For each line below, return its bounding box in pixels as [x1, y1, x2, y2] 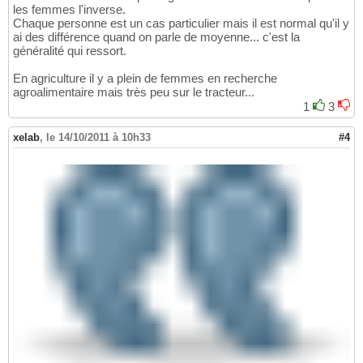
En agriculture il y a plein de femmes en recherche [13, 71, 277, 86]
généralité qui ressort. [13, 44, 126, 58]
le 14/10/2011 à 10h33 [46, 131, 151, 144]
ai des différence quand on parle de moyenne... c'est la [13, 30, 300, 45]
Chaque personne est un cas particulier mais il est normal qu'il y [13, 16, 349, 31]
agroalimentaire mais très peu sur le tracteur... [13, 85, 254, 100]
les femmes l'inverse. [13, 2, 126, 17]
